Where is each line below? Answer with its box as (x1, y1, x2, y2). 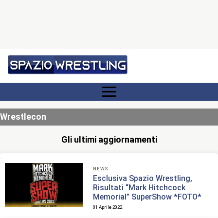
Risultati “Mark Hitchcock (93, 182, 186, 192)
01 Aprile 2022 (93, 204, 123, 210)
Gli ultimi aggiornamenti (61, 134, 157, 145)
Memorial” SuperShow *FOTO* (93, 192, 202, 201)
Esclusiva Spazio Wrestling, (93, 173, 193, 183)
